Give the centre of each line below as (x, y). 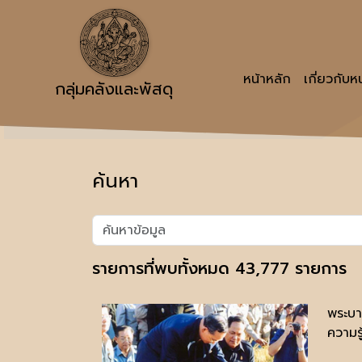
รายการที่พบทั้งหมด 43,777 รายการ (219, 268)
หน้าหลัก (267, 79)
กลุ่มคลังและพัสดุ (114, 89)
